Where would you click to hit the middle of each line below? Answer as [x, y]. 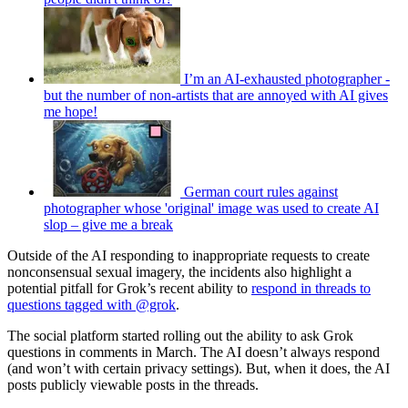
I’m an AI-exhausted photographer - [287, 79]
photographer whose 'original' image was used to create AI [211, 209]
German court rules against [261, 192]
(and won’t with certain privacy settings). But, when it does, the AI [199, 369]
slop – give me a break [108, 225]
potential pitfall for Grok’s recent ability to [129, 289]
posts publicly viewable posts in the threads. [133, 385]
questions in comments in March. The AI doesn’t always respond [194, 352]
